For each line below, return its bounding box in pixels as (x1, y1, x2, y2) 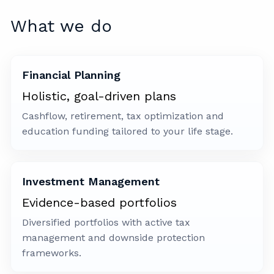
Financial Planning (22, 68, 121, 82)
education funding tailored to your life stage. (22, 125, 234, 138)
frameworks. (22, 247, 82, 259)
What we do (10, 16, 113, 37)
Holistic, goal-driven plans (22, 89, 177, 104)
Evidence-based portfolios (22, 195, 177, 210)
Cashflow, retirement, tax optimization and (22, 110, 224, 122)
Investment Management (22, 175, 160, 188)
